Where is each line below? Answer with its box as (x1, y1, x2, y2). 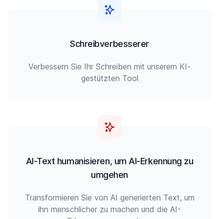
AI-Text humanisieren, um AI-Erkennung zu (25, 156, 194, 166)
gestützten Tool (81, 73, 138, 83)
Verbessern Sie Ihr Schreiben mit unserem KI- (28, 62, 191, 71)
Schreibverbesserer (70, 39, 149, 49)
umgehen (91, 170, 128, 180)
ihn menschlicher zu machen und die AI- (38, 204, 181, 214)
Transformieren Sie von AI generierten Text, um (24, 193, 195, 202)
